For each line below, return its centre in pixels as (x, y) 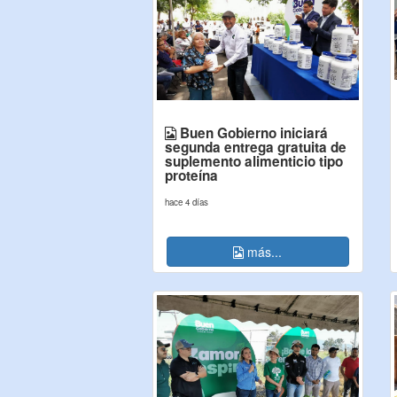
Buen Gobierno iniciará (252, 133)
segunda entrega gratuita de (256, 147)
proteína (191, 175)
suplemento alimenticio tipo (254, 161)
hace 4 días (187, 202)
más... (263, 252)
